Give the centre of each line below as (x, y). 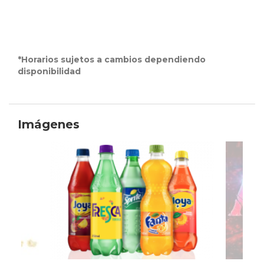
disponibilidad (49, 72)
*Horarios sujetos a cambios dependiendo (112, 60)
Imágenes (49, 125)
